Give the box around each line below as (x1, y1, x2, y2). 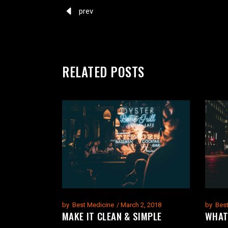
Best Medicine (72, 201, 114, 209)
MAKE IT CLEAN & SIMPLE (62, 209, 162, 223)
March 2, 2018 (121, 201, 161, 209)
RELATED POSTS (62, 62, 145, 81)
